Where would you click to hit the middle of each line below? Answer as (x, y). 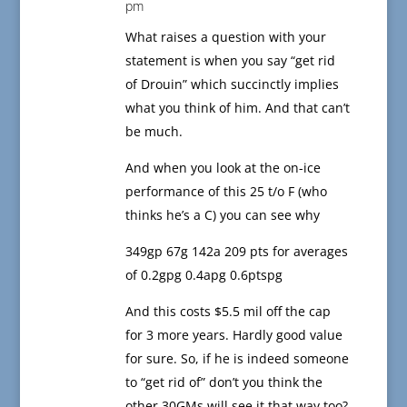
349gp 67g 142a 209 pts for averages (236, 252)
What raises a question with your (225, 37)
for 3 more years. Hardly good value (233, 335)
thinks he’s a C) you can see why (222, 215)
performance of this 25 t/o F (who (226, 192)
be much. (154, 132)
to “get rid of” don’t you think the (223, 382)
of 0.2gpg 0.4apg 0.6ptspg (203, 275)
